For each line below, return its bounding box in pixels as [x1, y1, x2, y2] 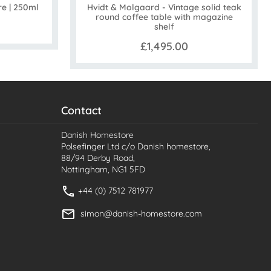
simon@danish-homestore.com [80, 207, 202, 219]
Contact [61, 103, 102, 118]
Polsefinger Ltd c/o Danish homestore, [61, 141, 211, 152]
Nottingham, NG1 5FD [61, 164, 145, 175]
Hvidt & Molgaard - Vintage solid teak [87, 2, 241, 13]
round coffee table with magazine [95, 11, 233, 23]
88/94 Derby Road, [61, 152, 135, 164]
